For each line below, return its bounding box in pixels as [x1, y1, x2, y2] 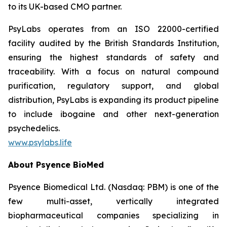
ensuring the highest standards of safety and [8, 52, 219, 62]
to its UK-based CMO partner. [8, 2, 122, 12]
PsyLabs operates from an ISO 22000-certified [8, 24, 219, 34]
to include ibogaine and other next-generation [8, 109, 219, 119]
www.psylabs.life [8, 137, 72, 147]
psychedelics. [8, 123, 60, 133]
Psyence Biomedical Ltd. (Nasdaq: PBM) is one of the [8, 182, 219, 192]
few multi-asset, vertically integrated [8, 196, 219, 206]
